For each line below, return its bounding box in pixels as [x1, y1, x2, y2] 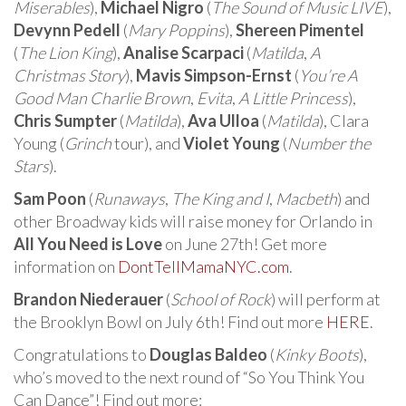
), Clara [319, 110, 369, 130]
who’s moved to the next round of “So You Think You [14, 366, 364, 387]
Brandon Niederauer [14, 288, 163, 309]
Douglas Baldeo [150, 343, 267, 364]
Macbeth [275, 188, 337, 208]
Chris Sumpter [14, 110, 117, 130]
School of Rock [170, 288, 271, 309]
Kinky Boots [275, 343, 359, 364]
